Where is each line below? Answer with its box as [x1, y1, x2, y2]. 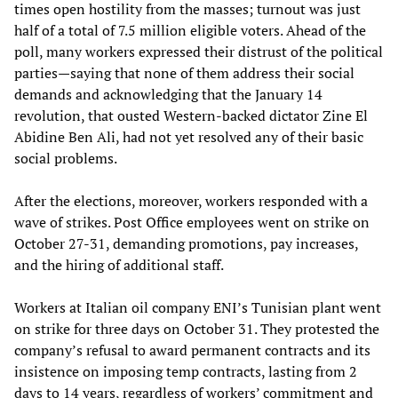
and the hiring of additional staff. [14, 254, 224, 275]
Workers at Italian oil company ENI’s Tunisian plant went [14, 297, 381, 317]
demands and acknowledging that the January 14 [14, 84, 322, 104]
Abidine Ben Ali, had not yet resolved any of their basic [14, 126, 363, 147]
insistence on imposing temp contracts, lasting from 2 [14, 361, 357, 381]
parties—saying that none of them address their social [14, 62, 354, 83]
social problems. [14, 147, 117, 168]
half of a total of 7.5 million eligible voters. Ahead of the [14, 20, 366, 40]
